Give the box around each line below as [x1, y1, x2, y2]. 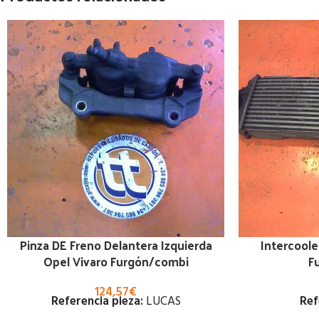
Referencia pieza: [51, 292, 143, 311]
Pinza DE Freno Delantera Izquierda [19, 234, 212, 256]
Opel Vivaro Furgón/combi [43, 251, 189, 272]
